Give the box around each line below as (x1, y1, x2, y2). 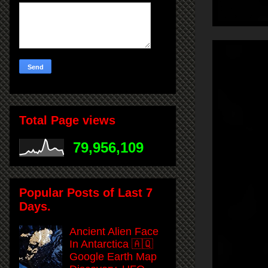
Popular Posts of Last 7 (19, 185, 153, 199)
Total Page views (19, 113, 115, 127)
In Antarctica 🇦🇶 (69, 237, 154, 250)
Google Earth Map (69, 250, 157, 263)
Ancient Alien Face (69, 225, 159, 237)
